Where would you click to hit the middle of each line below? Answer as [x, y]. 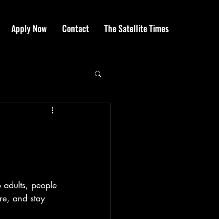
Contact [76, 28]
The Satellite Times [136, 28]
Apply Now [29, 28]
